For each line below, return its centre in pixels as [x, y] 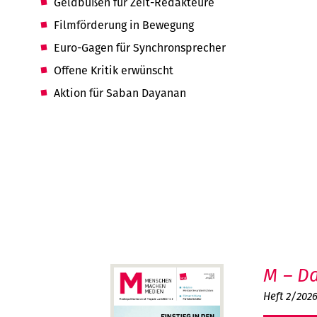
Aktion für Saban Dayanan [120, 93]
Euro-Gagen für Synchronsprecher [140, 48]
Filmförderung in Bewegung [124, 25]
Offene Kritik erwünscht [114, 70]
